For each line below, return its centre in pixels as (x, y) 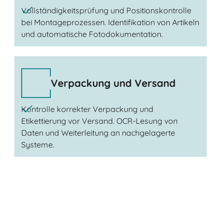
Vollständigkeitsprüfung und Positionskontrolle (106, 10)
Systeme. (37, 144)
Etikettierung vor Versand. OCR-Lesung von (99, 121)
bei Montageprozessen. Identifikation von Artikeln (110, 22)
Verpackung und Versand (113, 83)
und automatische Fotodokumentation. (92, 34)
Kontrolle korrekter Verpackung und (87, 109)
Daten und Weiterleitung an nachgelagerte (98, 132)
